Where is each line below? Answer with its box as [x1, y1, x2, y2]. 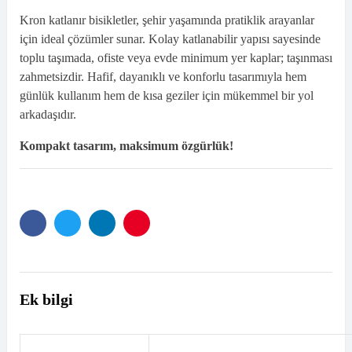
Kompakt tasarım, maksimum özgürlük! [20, 139, 233, 153]
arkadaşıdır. [20, 108, 76, 122]
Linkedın [101, 229, 141, 241]
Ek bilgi [20, 291, 73, 309]
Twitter [66, 229, 99, 241]
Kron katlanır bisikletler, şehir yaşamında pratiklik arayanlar [20, 13, 314, 27]
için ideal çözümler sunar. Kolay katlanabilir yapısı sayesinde [20, 32, 321, 46]
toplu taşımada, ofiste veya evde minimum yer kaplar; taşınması [20, 51, 332, 65]
